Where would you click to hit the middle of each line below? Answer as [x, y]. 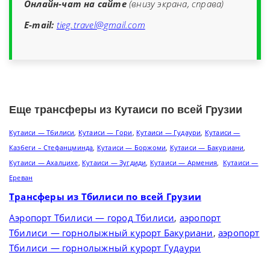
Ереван [21, 178]
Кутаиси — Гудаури [169, 133]
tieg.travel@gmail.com [101, 24]
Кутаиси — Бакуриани [207, 148]
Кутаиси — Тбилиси [42, 133]
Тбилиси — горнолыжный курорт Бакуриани [111, 232]
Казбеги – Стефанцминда [51, 148]
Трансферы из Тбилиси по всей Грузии [105, 196]
